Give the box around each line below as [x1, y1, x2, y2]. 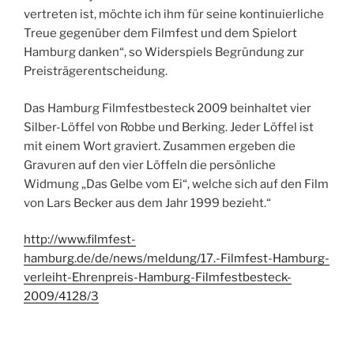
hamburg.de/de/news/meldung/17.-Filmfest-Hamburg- [24, 251, 330, 266]
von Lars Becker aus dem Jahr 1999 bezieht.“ [24, 195, 271, 210]
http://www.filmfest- [24, 232, 136, 247]
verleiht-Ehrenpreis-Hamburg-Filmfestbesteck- [24, 270, 292, 285]
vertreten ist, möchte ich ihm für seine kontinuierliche [24, 7, 324, 22]
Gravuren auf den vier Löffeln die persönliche [24, 157, 276, 172]
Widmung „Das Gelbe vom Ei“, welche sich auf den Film [24, 176, 329, 191]
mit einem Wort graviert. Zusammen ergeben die [24, 138, 296, 153]
